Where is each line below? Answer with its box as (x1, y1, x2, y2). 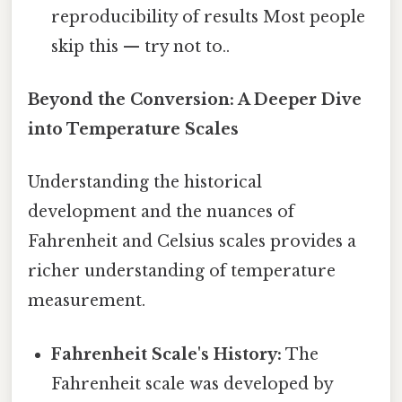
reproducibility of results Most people (51, 6, 366, 27)
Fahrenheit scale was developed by (51, 373, 334, 394)
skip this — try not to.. (51, 36, 231, 57)
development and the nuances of (28, 202, 294, 223)
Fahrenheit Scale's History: (51, 344, 283, 364)
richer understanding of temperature (28, 261, 336, 282)
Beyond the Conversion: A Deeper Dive (28, 90, 362, 110)
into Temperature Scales (28, 119, 239, 140)
